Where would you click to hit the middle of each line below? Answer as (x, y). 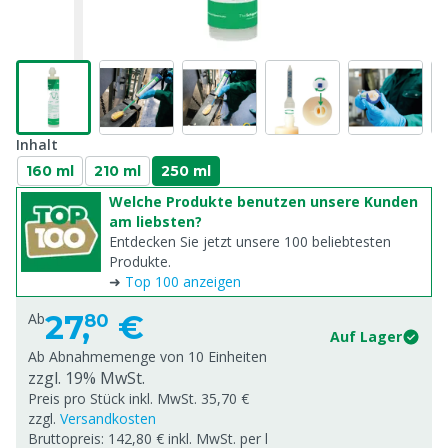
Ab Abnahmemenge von (106, 356)
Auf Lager (366, 336)
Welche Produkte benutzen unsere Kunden (263, 201)
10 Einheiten (227, 356)
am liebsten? (155, 221)
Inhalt (37, 144)
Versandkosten (108, 418)
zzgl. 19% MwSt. (86, 378)
